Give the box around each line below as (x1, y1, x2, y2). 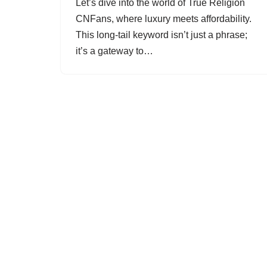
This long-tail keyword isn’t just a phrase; (76, 30, 247, 40)
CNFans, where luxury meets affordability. (76, 14, 252, 24)
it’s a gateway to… (76, 46, 156, 56)
